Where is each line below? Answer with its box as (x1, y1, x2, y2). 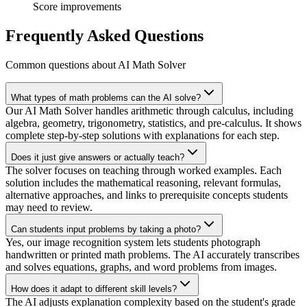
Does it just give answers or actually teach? (11, 152, 184, 162)
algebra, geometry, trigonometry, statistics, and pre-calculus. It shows (5, 117, 302, 129)
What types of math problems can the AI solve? (11, 93, 201, 103)
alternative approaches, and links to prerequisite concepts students (5, 189, 288, 201)
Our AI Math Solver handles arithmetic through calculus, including (5, 105, 293, 116)
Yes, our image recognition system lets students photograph (5, 236, 260, 248)
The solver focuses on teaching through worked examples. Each (5, 164, 282, 176)
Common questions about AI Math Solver (5, 59, 186, 71)
